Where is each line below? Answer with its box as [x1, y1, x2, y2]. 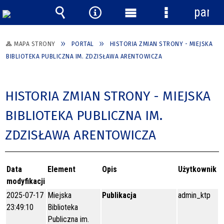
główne [123, 35, 158, 49]
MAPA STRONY [14, 40, 55, 47]
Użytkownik [178, 164, 216, 174]
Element [47, 164, 75, 174]
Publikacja [102, 190, 136, 200]
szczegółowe [158, 35, 221, 49]
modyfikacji [6, 176, 45, 186]
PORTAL [71, 40, 94, 47]
